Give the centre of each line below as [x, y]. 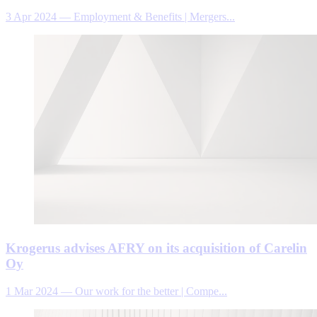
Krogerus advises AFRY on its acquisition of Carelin [156, 248]
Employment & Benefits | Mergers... [153, 16]
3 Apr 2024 [33, 16]
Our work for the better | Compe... [150, 291]
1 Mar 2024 [33, 291]
